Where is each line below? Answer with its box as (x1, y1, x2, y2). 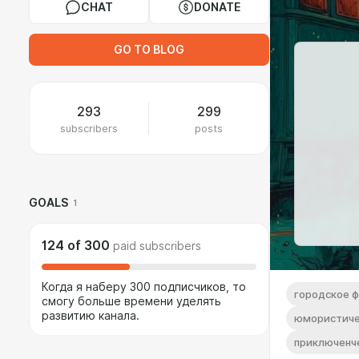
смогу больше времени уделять (42, 295, 221, 308)
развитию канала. (42, 309, 139, 322)
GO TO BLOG (114, 43, 184, 56)
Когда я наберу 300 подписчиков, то (42, 280, 246, 293)
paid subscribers (113, 240, 201, 252)
